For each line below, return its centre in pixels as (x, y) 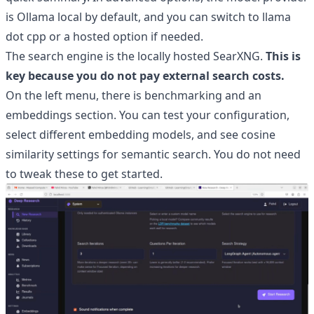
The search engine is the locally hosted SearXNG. (136, 56)
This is (283, 56)
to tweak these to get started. (84, 174)
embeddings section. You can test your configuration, (148, 115)
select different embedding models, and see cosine (141, 135)
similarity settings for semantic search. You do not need (153, 154)
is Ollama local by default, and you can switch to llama (148, 17)
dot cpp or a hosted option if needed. (104, 36)
